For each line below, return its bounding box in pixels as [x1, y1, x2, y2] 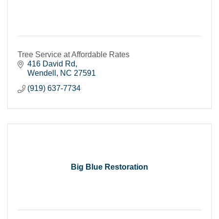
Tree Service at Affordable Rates [18, 50, 130, 59]
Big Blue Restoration [71, 163, 148, 171]
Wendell [27, 69, 56, 77]
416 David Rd [27, 60, 75, 68]
